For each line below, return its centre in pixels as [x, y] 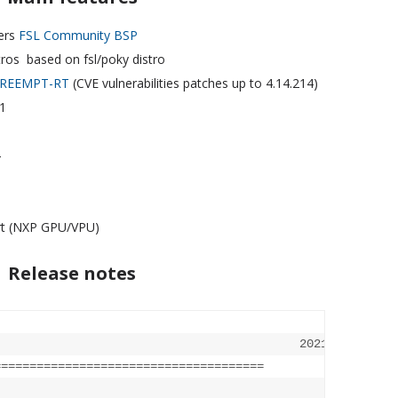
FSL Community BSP [78, 36]
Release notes [72, 274]
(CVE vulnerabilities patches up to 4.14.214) [194, 84]
